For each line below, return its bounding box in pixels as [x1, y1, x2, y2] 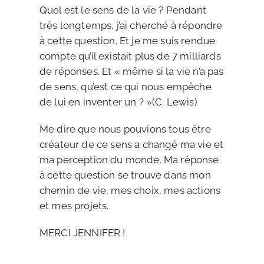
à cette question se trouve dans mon [39, 169, 211, 181]
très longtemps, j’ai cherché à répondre [39, 19, 223, 31]
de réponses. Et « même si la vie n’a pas [39, 65, 224, 77]
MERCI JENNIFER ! [39, 227, 126, 239]
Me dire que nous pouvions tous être [39, 123, 211, 135]
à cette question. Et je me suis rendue [39, 35, 216, 47]
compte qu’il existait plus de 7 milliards [39, 50, 221, 62]
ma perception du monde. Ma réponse [39, 154, 219, 166]
